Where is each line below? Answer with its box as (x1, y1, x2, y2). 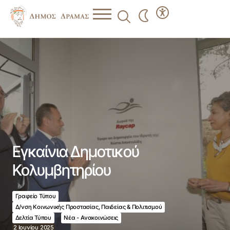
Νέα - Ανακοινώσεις (64, 214, 119, 221)
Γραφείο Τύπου (15, 192, 56, 200)
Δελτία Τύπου (15, 214, 51, 221)
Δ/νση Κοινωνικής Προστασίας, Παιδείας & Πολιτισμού (15, 203, 162, 210)
